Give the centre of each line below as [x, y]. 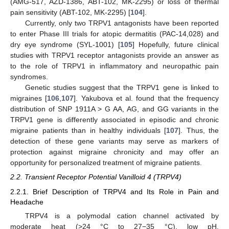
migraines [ [29, 98]
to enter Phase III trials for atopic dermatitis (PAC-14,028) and [114, 34]
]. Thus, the [199, 131]
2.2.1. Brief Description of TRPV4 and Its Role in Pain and [114, 191]
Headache [27, 202]
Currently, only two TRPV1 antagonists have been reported [122, 23]
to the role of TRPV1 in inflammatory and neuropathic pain [114, 66]
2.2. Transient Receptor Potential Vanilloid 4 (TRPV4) [96, 177]
